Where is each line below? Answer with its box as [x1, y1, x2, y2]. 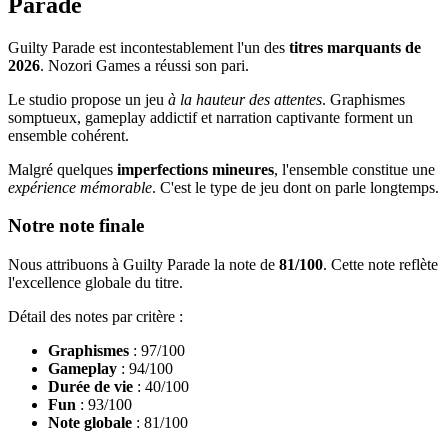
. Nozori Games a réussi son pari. [40, 56, 249, 74]
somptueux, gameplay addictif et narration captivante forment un [8, 108, 413, 126]
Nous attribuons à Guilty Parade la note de [8, 256, 279, 273]
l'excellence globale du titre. [8, 274, 183, 291]
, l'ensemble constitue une [274, 160, 435, 178]
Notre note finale [8, 215, 144, 237]
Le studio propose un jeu [8, 90, 168, 108]
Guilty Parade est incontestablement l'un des [8, 38, 289, 56]
